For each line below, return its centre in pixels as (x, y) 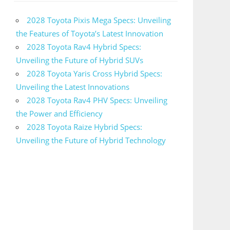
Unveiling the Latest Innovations (73, 87)
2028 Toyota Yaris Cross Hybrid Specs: (95, 73)
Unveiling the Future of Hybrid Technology (91, 140)
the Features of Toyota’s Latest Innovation (90, 33)
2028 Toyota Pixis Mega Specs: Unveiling (99, 20)
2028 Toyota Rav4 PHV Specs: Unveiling (97, 100)
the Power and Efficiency (60, 113)
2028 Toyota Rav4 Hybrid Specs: (84, 46)
